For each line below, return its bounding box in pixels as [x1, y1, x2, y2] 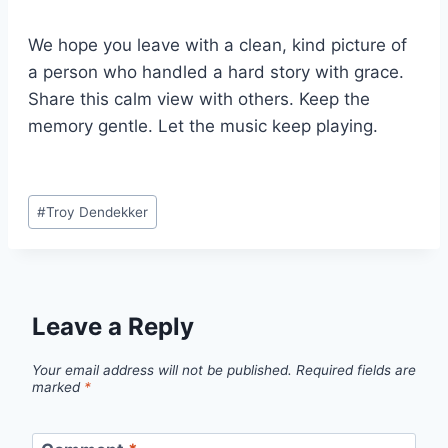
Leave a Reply [32, 311, 194, 341]
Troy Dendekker [46, 203, 149, 220]
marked [32, 378, 84, 395]
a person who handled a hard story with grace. [28, 61, 404, 82]
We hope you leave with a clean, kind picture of [28, 34, 407, 55]
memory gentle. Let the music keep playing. [28, 115, 378, 136]
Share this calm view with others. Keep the [28, 88, 370, 109]
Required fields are [296, 361, 416, 378]
